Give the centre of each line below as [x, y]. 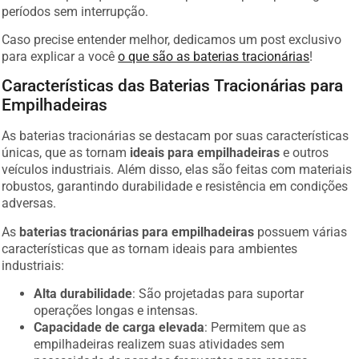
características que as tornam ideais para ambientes [150, 248]
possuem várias [301, 232]
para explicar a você [60, 56]
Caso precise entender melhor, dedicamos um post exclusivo [172, 40]
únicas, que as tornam [66, 153]
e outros [305, 153]
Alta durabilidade [83, 294]
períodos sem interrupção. [75, 11]
